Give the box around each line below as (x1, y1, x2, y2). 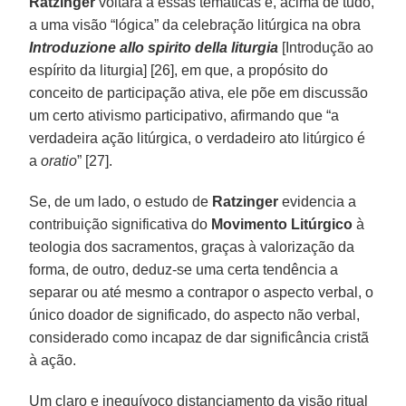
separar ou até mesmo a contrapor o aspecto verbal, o (29, 284, 374, 300)
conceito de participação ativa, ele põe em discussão (29, 84, 369, 101)
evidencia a (278, 193, 357, 209)
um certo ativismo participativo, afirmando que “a (29, 107, 340, 123)
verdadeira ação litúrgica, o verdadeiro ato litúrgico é (29, 130, 366, 146)
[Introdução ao (282, 39, 374, 55)
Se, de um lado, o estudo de (29, 193, 213, 209)
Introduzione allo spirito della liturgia (29, 39, 279, 55)
